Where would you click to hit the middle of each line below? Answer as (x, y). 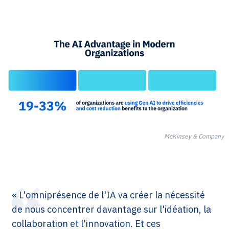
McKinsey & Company (194, 136)
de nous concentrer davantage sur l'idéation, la (111, 209)
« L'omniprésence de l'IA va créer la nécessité (108, 195)
